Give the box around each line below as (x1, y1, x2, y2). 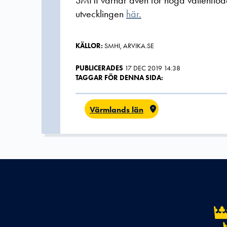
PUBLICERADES (75, 63, 123, 73)
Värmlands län (90, 104, 143, 116)
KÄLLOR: (75, 41, 103, 51)
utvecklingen (75, 7, 126, 21)
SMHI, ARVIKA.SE (103, 41, 154, 51)
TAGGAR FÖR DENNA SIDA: (75, 73, 163, 83)
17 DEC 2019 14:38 (125, 63, 180, 73)
